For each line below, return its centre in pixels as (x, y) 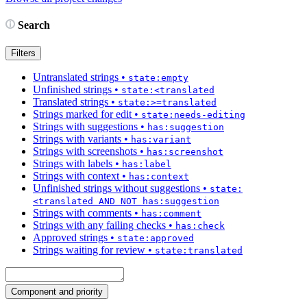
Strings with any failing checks (99, 225)
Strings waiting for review (89, 250)
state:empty (158, 78)
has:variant (161, 140)
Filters (23, 53)
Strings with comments (82, 213)
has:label (147, 164)
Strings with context (76, 176)
